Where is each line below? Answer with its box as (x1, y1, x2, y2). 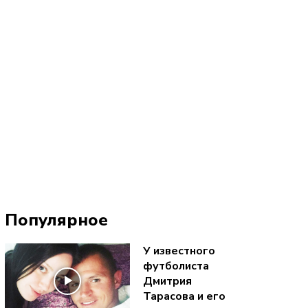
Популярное (4, 209, 108, 232)
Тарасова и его (142, 288, 225, 304)
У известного (142, 243, 215, 258)
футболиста (142, 258, 209, 274)
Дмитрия (142, 273, 192, 289)
